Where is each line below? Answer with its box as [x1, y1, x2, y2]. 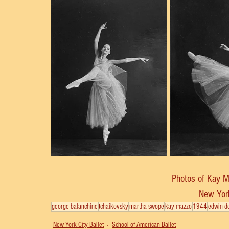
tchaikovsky [99, 202, 128, 211]
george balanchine [52, 202, 98, 211]
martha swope [129, 202, 164, 211]
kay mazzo [165, 202, 192, 211]
